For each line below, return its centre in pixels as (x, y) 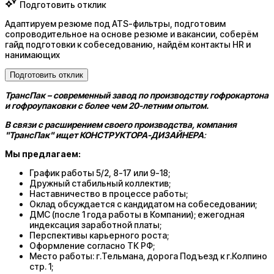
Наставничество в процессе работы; (109, 193)
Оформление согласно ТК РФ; (92, 245)
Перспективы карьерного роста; (99, 235)
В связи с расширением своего (69, 124)
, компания (214, 124)
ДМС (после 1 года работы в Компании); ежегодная (137, 214)
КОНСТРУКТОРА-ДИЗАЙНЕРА (142, 135)
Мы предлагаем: (43, 154)
